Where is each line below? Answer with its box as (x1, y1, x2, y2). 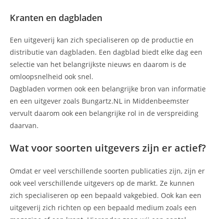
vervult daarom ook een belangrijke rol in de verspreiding (10, 109, 198, 118)
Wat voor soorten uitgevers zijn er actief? (10, 141, 206, 155)
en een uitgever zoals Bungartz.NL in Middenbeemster (10, 96, 189, 106)
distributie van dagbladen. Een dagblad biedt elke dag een (10, 47, 202, 57)
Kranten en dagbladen (10, 12, 102, 24)
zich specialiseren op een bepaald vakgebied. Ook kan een (10, 191, 201, 200)
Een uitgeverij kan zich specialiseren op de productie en (10, 35, 194, 45)
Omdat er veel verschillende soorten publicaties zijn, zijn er (10, 166, 205, 176)
